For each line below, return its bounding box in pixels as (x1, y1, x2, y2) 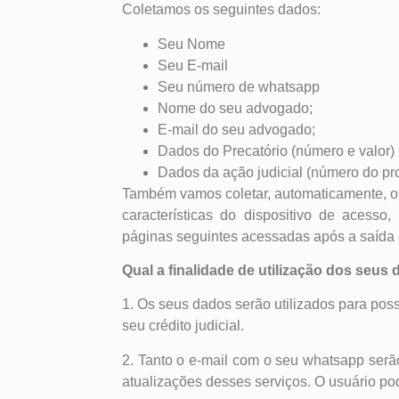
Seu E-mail (158, 57, 228, 73)
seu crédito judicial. (122, 318, 244, 334)
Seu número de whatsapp (158, 78, 320, 94)
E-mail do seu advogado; (158, 121, 315, 137)
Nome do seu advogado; (158, 100, 313, 116)
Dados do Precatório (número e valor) (158, 142, 395, 159)
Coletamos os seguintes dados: (122, 2, 321, 18)
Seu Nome (158, 36, 225, 52)
